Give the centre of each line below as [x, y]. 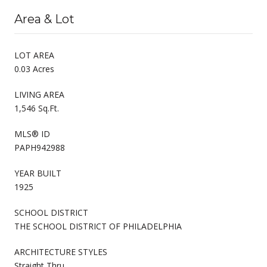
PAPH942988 [40, 147]
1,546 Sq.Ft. [37, 108]
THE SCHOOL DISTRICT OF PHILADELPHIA [98, 226]
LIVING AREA [39, 94]
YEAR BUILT [38, 173]
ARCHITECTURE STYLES [61, 252]
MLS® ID [32, 133]
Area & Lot [44, 19]
